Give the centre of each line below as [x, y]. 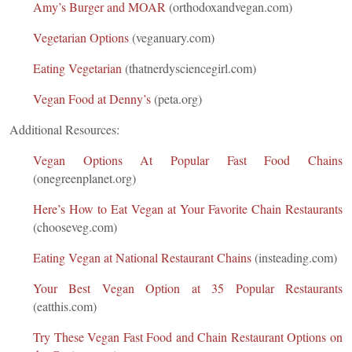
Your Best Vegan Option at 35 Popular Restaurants [188, 288]
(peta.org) [178, 99]
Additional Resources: [64, 130]
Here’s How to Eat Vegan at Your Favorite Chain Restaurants [188, 209]
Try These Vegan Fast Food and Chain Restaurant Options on [188, 337]
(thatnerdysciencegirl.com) [191, 68]
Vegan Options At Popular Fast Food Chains [188, 160]
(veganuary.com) [173, 38]
